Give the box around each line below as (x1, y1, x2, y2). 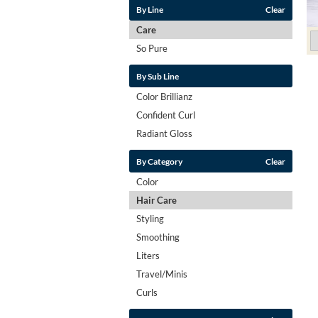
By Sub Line (136, 70, 179, 81)
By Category (136, 155, 182, 166)
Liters (136, 249, 160, 261)
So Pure (136, 42, 168, 54)
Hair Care (136, 194, 177, 206)
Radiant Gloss (136, 127, 192, 139)
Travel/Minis (136, 268, 187, 280)
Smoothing (136, 231, 180, 243)
